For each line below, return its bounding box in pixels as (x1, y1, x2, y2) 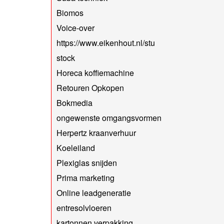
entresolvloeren (56, 201, 111, 213)
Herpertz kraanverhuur (56, 126, 136, 138)
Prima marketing (56, 171, 114, 183)
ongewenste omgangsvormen (56, 111, 161, 123)
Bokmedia (56, 96, 92, 108)
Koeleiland (56, 141, 95, 153)
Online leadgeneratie (56, 186, 131, 198)
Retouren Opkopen (56, 81, 124, 93)
